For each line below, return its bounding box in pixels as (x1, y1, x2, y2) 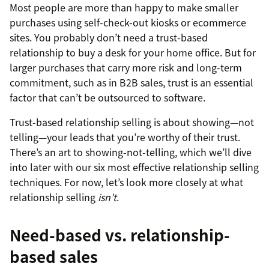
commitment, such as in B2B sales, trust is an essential (10, 75, 253, 90)
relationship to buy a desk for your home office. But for (10, 45, 256, 60)
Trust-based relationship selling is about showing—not (10, 115, 254, 130)
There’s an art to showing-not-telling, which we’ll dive (10, 145, 252, 160)
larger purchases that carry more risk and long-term (10, 60, 242, 75)
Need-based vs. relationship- (10, 223, 230, 247)
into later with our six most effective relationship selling (10, 160, 259, 175)
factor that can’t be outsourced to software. (10, 90, 205, 105)
